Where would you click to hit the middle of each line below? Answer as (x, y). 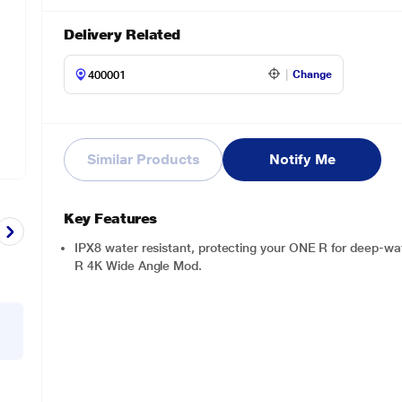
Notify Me (302, 159)
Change (313, 74)
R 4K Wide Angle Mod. (138, 266)
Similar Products (144, 159)
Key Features (110, 218)
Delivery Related (122, 35)
